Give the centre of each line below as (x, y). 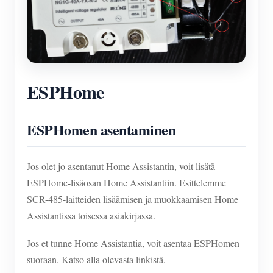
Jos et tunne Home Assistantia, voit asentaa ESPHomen (133, 243)
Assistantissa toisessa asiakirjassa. (91, 216)
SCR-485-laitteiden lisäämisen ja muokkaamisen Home (133, 199)
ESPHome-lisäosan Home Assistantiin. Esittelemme (126, 183)
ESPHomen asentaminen (101, 130)
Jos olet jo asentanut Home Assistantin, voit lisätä (121, 166)
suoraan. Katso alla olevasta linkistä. (96, 260)
